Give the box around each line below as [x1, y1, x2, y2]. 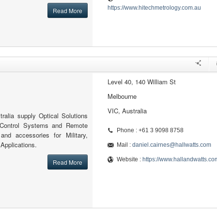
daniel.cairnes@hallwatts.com [132, 141, 211, 148]
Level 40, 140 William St [107, 77, 176, 86]
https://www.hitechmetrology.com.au [107, 4, 201, 11]
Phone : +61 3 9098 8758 [116, 127, 184, 134]
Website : [116, 156, 142, 163]
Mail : [116, 141, 132, 148]
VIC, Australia [107, 106, 147, 115]
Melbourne [107, 92, 137, 101]
